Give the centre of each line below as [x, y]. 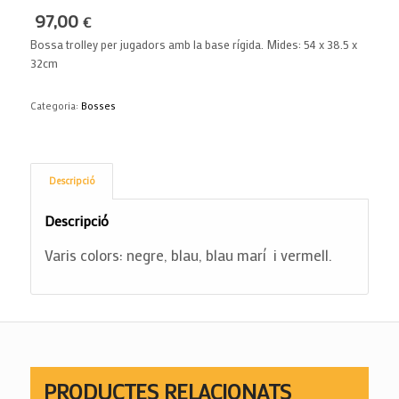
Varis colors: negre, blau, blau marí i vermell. [188, 254]
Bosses [98, 106]
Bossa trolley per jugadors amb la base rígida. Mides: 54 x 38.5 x [193, 45]
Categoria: [55, 106]
